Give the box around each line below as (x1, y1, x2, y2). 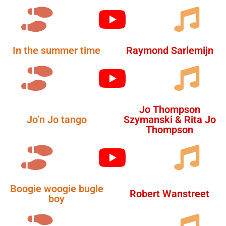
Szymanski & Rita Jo (123, 113, 216, 126)
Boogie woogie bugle (10, 182, 103, 195)
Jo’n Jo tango (26, 113, 87, 126)
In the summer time (13, 44, 100, 56)
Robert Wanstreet (130, 187, 209, 200)
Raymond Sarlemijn (126, 44, 213, 56)
